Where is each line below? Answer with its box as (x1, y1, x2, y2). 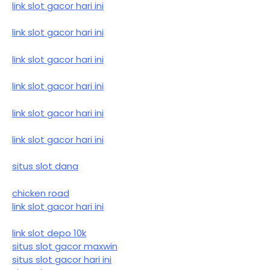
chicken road (12, 186, 69, 199)
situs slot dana (12, 160, 78, 173)
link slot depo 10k (12, 227, 86, 240)
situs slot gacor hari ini (12, 253, 111, 266)
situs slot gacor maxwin (12, 240, 118, 253)
